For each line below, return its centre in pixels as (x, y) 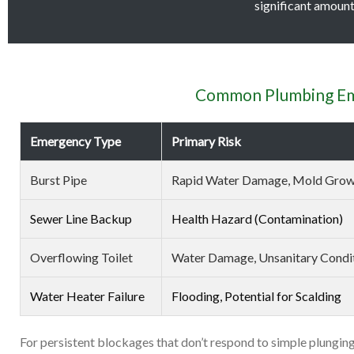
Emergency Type (75, 141)
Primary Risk (206, 141)
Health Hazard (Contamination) (257, 218)
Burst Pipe (58, 180)
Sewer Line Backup (81, 218)
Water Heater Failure (87, 296)
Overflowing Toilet (81, 257)
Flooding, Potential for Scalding (256, 296)
